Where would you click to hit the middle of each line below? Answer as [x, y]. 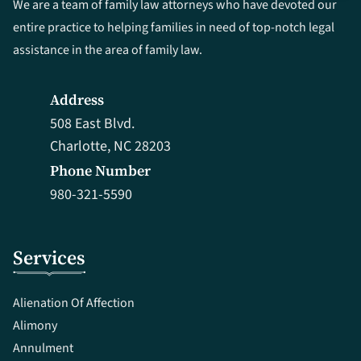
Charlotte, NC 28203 [110, 146]
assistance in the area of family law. [108, 50]
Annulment [43, 348]
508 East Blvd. [92, 123]
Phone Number [100, 170]
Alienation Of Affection [74, 303]
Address [77, 99]
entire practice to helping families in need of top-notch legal [174, 27]
